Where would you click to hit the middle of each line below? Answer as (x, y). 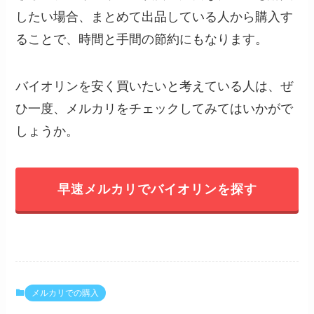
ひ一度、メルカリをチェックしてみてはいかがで (155, 109)
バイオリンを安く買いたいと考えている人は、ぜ (155, 87)
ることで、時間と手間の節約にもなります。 (142, 39)
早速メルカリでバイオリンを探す (157, 190)
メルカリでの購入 (66, 293)
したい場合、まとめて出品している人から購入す (155, 16)
